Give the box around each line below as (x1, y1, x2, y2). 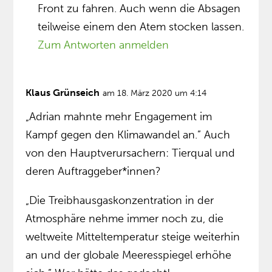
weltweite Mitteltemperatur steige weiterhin (25, 230, 240, 244)
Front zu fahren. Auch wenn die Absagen (38, 2, 241, 16)
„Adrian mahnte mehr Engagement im (25, 110, 212, 124)
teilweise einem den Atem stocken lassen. (38, 20, 245, 34)
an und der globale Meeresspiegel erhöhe (25, 248, 232, 262)
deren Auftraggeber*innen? (25, 165, 161, 178)
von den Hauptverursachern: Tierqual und (25, 146, 236, 160)
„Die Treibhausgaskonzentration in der (25, 194, 214, 208)
